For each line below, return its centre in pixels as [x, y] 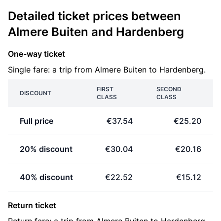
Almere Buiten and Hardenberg [96, 32]
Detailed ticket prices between [94, 16]
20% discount [46, 149]
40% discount [46, 177]
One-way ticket [37, 54]
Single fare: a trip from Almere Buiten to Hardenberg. [107, 70]
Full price [37, 121]
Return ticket [32, 205]
